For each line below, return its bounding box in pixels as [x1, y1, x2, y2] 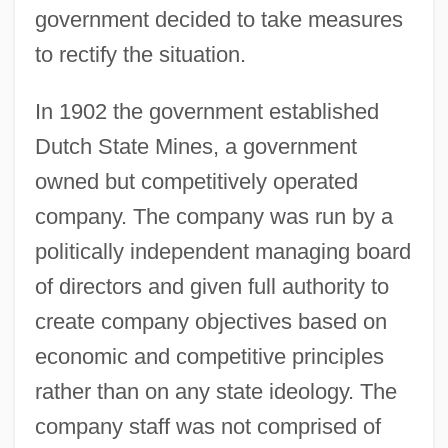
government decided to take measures [34, 6, 403, 32]
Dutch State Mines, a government [34, 133, 357, 159]
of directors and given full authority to [34, 273, 389, 299]
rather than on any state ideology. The [34, 378, 397, 404]
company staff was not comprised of [34, 413, 381, 439]
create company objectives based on [34, 308, 387, 334]
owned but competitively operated [34, 168, 358, 194]
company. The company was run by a [34, 203, 393, 229]
